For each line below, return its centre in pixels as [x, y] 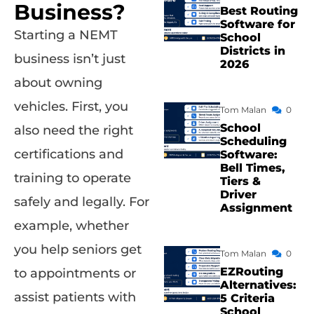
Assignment [256, 208]
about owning [58, 83]
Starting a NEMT [66, 35]
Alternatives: [258, 285]
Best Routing [259, 11]
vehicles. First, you [71, 107]
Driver [238, 194]
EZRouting [252, 272]
